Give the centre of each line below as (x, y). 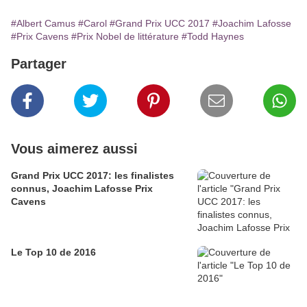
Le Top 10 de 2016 (53, 253)
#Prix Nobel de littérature (125, 37)
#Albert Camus (43, 24)
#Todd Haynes (213, 37)
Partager (39, 64)
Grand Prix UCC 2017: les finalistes (93, 176)
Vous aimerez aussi (74, 149)
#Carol (93, 24)
